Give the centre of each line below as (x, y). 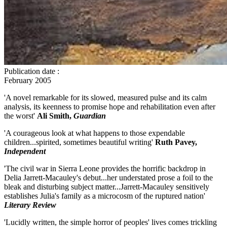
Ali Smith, (55, 116)
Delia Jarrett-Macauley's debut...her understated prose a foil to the (108, 177)
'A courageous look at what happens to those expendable (94, 133)
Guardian (91, 116)
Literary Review (31, 205)
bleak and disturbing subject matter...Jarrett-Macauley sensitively (107, 186)
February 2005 (28, 80)
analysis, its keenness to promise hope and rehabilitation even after (110, 106)
